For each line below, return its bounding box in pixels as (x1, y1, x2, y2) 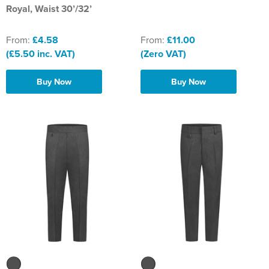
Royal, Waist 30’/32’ (6, 1, 92, 16)
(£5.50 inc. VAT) (6, 46, 75, 61)
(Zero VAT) (141, 46, 186, 61)
